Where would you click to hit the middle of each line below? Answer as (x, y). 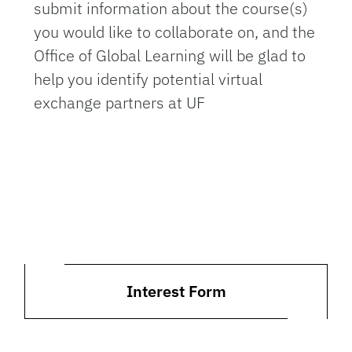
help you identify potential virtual (148, 79)
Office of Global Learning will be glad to (170, 55)
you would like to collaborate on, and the (175, 32)
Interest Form (176, 291)
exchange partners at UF (120, 103)
